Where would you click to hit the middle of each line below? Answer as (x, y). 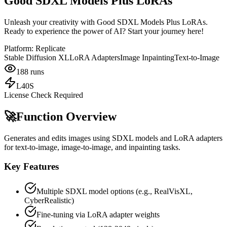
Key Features (31, 167)
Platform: (20, 48)
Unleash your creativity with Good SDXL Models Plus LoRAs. (106, 22)
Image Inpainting (147, 57)
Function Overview (66, 116)
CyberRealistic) (49, 201)
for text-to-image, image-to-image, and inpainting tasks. (92, 147)
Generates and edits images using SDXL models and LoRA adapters (113, 138)
